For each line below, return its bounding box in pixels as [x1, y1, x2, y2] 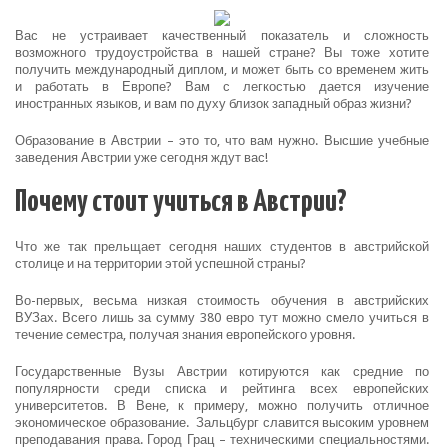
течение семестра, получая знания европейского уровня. [15, 327, 355, 342]
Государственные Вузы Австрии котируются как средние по [15, 364, 429, 379]
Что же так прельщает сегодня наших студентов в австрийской [15, 239, 429, 254]
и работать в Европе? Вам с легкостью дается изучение [15, 79, 429, 94]
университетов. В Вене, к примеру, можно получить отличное [15, 398, 429, 413]
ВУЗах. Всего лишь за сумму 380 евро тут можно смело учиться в [15, 310, 429, 325]
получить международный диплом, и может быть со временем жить [15, 62, 429, 77]
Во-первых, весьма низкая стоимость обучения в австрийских [15, 293, 429, 308]
